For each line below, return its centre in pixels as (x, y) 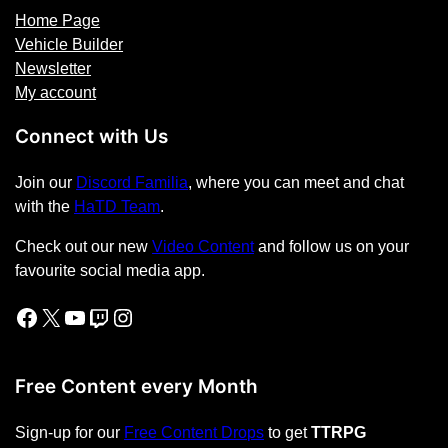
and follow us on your (332, 246)
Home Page (58, 20)
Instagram (120, 316)
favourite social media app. (110, 270)
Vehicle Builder (69, 44)
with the (45, 205)
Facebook (20, 316)
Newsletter (53, 68)
